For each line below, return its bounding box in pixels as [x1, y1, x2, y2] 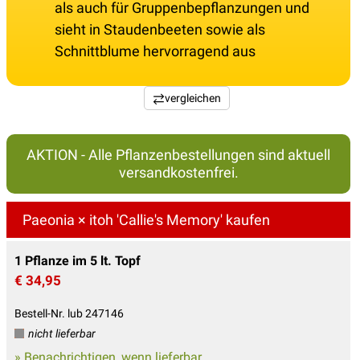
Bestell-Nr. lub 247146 [14, 307, 124, 321]
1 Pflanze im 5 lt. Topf [14, 253, 141, 269]
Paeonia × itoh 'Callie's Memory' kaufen [22, 211, 270, 229]
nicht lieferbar [26, 327, 96, 341]
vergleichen [164, 92, 221, 105]
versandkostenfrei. [118, 164, 239, 182]
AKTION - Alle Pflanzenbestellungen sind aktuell [27, 146, 330, 164]
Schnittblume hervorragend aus [55, 43, 256, 60]
